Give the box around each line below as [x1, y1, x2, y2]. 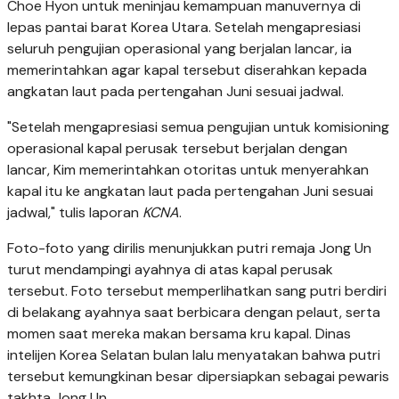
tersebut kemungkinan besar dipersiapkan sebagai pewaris [7, 367, 389, 387]
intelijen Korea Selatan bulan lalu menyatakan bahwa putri [7, 346, 380, 365]
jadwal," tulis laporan [7, 203, 142, 223]
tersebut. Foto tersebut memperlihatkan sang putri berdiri [7, 281, 387, 301]
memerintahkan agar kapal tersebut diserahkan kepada [7, 61, 367, 80]
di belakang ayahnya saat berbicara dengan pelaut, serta [7, 303, 380, 322]
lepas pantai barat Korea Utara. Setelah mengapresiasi [7, 18, 361, 37]
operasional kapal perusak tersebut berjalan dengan [7, 139, 347, 159]
